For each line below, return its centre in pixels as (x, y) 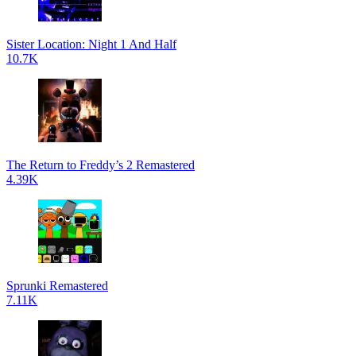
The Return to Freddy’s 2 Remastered (101, 165)
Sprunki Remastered (57, 286)
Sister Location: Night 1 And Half (91, 44)
